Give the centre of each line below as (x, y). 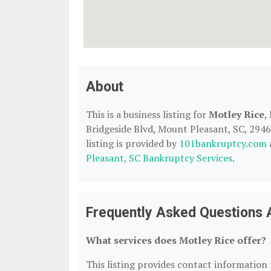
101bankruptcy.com (223, 143)
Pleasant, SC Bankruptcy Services (159, 158)
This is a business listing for (147, 114)
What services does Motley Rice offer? (176, 240)
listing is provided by (132, 143)
